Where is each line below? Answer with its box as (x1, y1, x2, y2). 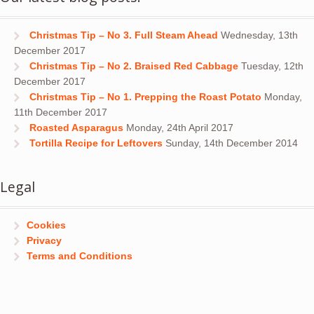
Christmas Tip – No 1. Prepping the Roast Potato (29, 90, 261, 102)
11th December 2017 (14, 106, 107, 118)
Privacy (26, 235, 62, 247)
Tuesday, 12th (240, 60, 303, 71)
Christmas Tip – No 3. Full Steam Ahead (29, 29, 218, 41)
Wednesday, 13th (220, 29, 298, 41)
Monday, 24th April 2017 (125, 121, 233, 133)
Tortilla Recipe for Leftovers (29, 137, 163, 149)
